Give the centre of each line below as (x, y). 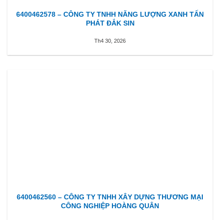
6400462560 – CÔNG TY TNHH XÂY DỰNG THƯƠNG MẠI (110, 197)
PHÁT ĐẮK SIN (110, 23)
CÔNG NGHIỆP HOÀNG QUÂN (110, 206)
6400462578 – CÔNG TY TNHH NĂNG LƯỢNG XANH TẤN (110, 14)
